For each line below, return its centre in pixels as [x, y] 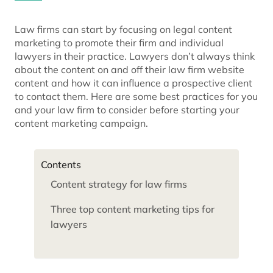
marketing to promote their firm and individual [119, 43]
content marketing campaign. [83, 123]
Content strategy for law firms [119, 184]
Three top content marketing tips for [133, 209]
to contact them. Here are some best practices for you [136, 97]
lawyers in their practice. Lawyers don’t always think [135, 56]
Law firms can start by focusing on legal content [123, 30]
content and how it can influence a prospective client [133, 83]
